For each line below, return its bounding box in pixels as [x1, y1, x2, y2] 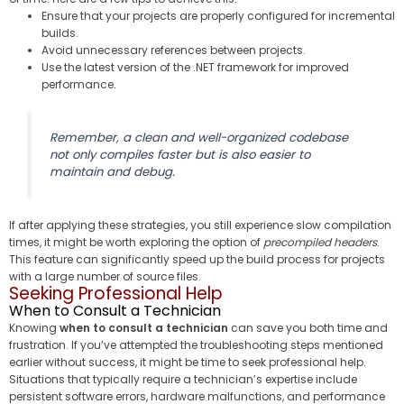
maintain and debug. [49, 162, 175, 180]
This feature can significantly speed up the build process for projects [9, 251, 385, 267]
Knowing [9, 319, 60, 335]
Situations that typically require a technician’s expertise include [9, 371, 357, 387]
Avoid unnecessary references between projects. [41, 42, 306, 59]
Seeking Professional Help [9, 280, 223, 306]
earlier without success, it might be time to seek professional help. [9, 353, 366, 370]
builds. [41, 25, 78, 41]
